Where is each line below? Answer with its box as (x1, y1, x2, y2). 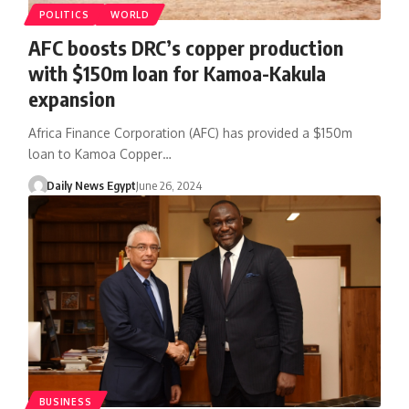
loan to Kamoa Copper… (27, 145, 172, 162)
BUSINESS (38, 395, 92, 407)
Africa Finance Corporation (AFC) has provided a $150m (27, 124, 352, 141)
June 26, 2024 (136, 177, 203, 193)
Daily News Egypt (47, 177, 137, 193)
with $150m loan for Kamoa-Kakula (27, 59, 326, 86)
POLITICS (38, 8, 89, 20)
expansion (27, 85, 115, 111)
